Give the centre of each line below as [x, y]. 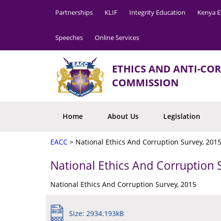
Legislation [182, 116]
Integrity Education [157, 12]
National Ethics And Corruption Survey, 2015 [123, 184]
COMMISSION [145, 83]
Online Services [117, 37]
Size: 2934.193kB [96, 213]
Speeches [69, 37]
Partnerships [74, 12]
